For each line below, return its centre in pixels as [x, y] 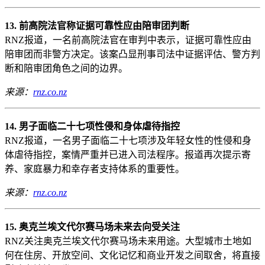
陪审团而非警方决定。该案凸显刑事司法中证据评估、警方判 [132, 54]
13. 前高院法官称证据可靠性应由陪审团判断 [97, 25]
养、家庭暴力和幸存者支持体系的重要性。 [95, 169]
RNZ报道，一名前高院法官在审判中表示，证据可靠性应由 [128, 40]
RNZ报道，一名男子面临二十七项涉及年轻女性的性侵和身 [128, 140]
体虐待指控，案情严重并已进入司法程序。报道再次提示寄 [128, 154]
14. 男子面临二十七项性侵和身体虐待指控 [92, 126]
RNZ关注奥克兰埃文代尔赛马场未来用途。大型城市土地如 [128, 241]
